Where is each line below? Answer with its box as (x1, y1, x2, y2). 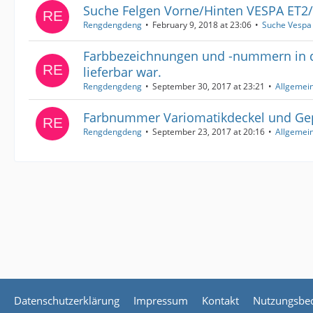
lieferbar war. (83, 64, 161, 80)
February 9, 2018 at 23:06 (152, 19, 252, 31)
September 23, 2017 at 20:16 (152, 126, 265, 138)
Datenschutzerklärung (14, 293, 119, 307)
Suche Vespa (262, 19, 312, 31)
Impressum (133, 293, 188, 307)
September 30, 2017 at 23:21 (152, 80, 265, 92)
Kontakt (202, 293, 239, 307)
